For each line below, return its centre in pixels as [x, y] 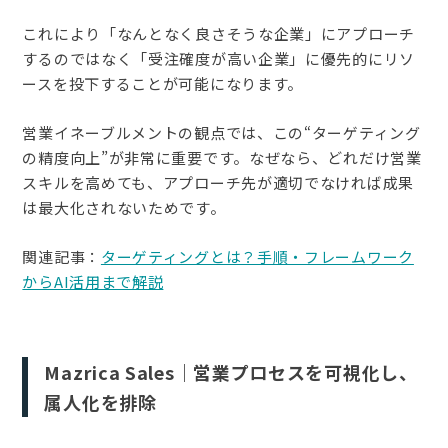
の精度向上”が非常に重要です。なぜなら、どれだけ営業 [222, 157]
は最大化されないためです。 [124, 207]
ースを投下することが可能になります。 [163, 83]
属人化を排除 [100, 401]
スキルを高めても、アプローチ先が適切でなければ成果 [218, 182]
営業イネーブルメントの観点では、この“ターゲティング [221, 132]
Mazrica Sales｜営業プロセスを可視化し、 [231, 371]
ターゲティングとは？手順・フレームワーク [257, 256]
